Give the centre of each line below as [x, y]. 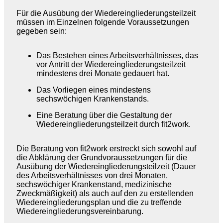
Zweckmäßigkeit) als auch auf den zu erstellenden [105, 193]
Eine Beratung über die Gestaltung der [104, 115]
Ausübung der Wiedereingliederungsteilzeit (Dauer [106, 167]
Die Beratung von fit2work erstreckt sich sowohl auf [106, 149]
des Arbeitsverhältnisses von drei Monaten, [92, 175]
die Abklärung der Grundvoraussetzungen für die [102, 158]
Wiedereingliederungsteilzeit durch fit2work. [113, 124]
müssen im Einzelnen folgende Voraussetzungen [103, 22]
